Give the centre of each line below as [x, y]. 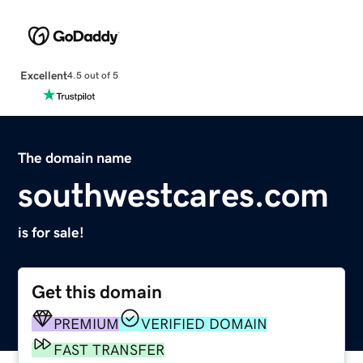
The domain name [75, 158]
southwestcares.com [174, 195]
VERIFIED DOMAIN [205, 324]
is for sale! [51, 232]
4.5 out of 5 [92, 76]
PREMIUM [87, 324]
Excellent [43, 75]
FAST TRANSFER [109, 350]
